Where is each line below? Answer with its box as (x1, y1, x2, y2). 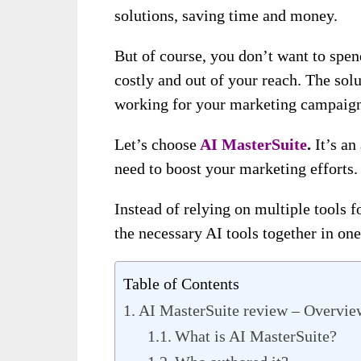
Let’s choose (114, 135, 197, 153)
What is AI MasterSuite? (175, 326, 337, 345)
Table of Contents (123, 274, 239, 293)
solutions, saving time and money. (114, 6, 338, 24)
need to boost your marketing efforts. (114, 159, 358, 177)
